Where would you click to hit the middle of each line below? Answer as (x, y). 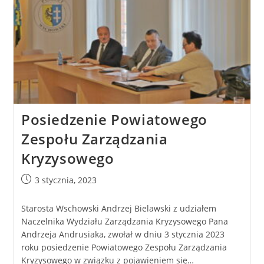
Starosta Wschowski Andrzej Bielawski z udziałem (118, 208)
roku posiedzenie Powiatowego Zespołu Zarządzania (124, 247)
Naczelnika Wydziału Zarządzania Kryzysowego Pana (124, 221)
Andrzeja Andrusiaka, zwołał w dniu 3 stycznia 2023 (123, 234)
